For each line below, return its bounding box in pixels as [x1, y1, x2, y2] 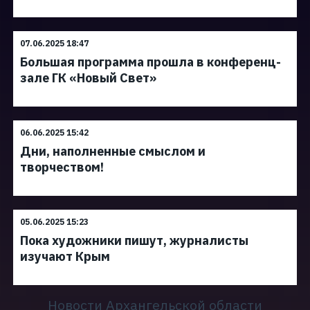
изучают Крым [20, 248, 110, 264]
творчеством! [20, 159, 104, 175]
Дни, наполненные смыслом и [20, 143, 206, 159]
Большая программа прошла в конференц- [20, 54, 281, 70]
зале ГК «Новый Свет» [20, 70, 156, 86]
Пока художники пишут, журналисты [20, 232, 248, 248]
